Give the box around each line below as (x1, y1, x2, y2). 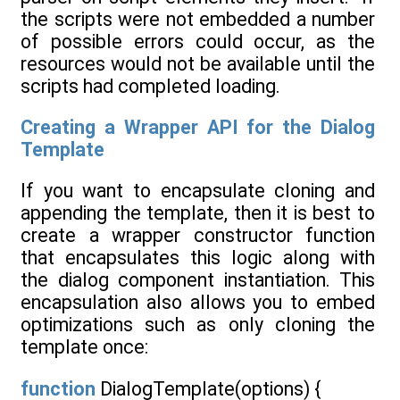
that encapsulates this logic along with (21, 246, 375, 270)
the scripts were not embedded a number (21, 7, 375, 30)
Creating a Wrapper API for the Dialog (21, 115, 375, 138)
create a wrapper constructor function (21, 224, 375, 247)
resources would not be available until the (21, 52, 375, 75)
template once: (21, 336, 148, 359)
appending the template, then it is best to (21, 202, 375, 225)
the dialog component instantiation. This (21, 269, 375, 292)
